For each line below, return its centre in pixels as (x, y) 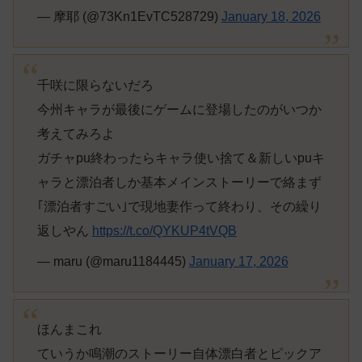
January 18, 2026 (271, 16)
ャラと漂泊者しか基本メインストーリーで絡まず (179, 182)
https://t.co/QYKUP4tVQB (164, 230)
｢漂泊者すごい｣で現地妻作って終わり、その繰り (179, 206)
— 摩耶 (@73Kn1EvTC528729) (129, 16)
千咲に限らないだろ (95, 85)
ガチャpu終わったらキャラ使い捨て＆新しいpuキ (181, 158)
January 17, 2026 (238, 261)
